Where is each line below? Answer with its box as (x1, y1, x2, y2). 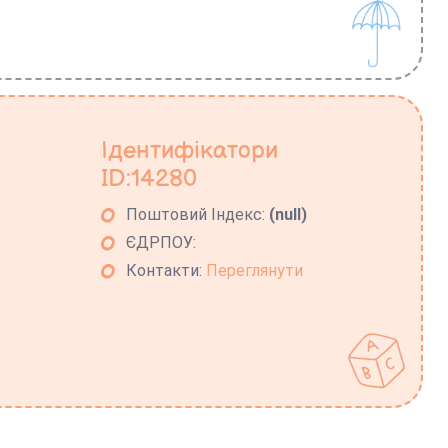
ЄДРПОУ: (126, 232, 197, 252)
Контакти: (126, 260, 207, 280)
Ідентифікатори (101, 135, 279, 165)
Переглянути (206, 260, 304, 280)
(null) (269, 204, 308, 224)
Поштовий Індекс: (126, 204, 270, 224)
